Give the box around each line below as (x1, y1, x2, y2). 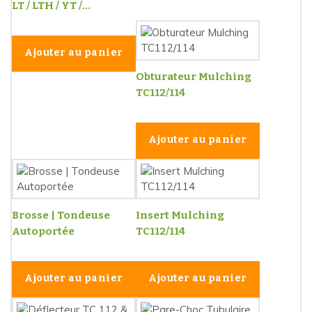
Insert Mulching (136, 209, 224, 222)
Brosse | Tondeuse (12, 209, 110, 222)
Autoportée (12, 225, 75, 238)
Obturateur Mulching (136, 70, 251, 84)
